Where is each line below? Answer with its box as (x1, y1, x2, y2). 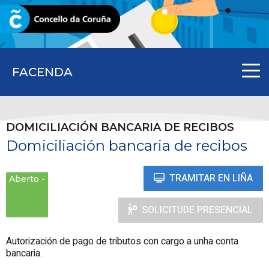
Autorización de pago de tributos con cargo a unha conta (6, 234, 238, 249)
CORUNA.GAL (12, 15, 63, 24)
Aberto (9, 173, 39, 184)
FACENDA (12, 65, 73, 79)
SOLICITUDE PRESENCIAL (142, 202, 253, 217)
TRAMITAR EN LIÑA (169, 171, 253, 186)
